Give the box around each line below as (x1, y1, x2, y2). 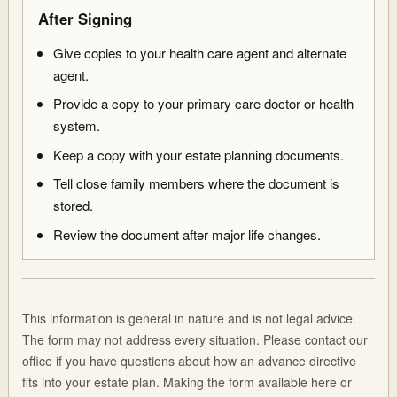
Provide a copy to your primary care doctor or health (53, 94, 354, 113)
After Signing (37, 7, 132, 29)
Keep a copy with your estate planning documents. (53, 144, 345, 164)
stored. (53, 196, 94, 215)
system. (53, 116, 101, 136)
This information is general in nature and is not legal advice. (22, 308, 357, 327)
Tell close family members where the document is (53, 174, 340, 193)
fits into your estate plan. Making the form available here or (22, 372, 353, 391)
